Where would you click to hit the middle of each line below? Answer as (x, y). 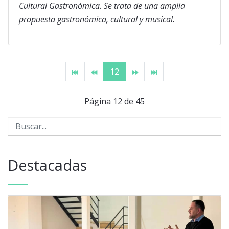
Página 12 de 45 (114, 101)
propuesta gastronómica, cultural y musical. (97, 20)
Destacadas (47, 165)
